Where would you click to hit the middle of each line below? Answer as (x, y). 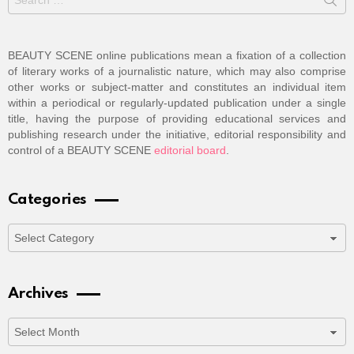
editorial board (190, 150)
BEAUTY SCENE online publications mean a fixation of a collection (177, 55)
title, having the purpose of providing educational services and (177, 118)
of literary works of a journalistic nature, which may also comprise (177, 71)
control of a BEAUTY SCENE (81, 150)
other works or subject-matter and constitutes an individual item (177, 87)
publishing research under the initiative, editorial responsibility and (177, 134)
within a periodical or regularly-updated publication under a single (177, 102)
